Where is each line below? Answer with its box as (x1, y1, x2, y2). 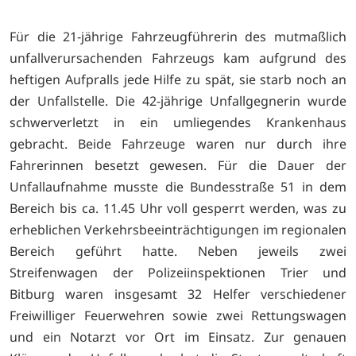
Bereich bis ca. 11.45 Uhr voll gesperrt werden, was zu (10, 199, 346, 217)
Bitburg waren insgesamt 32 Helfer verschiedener (10, 284, 346, 303)
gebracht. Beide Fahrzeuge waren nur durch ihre (10, 134, 346, 153)
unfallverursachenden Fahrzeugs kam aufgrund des (10, 48, 346, 67)
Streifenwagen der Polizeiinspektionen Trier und (10, 263, 346, 281)
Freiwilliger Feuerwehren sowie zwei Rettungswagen (10, 306, 346, 324)
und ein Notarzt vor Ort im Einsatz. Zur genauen (10, 327, 346, 346)
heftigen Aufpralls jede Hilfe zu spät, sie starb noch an (10, 70, 346, 88)
